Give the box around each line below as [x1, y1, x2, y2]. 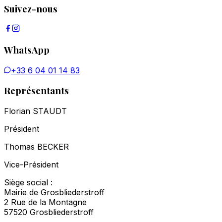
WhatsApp [4, 43, 50, 56]
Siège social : [4, 177, 53, 188]
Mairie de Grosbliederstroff [4, 187, 105, 198]
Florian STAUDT [4, 106, 67, 116]
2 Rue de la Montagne [4, 197, 87, 208]
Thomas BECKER [4, 142, 69, 152]
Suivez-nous [4, 2, 57, 15]
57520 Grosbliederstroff [4, 207, 94, 218]
